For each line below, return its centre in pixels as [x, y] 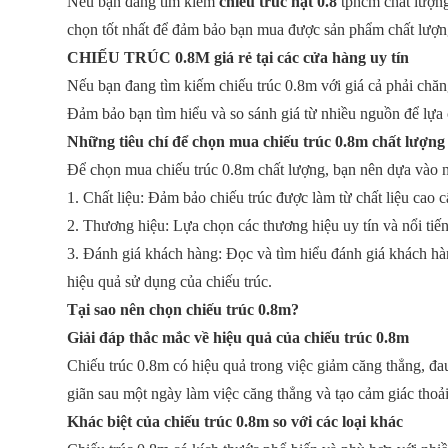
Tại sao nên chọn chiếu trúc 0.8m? [183, 309]
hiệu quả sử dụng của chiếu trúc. [170, 281]
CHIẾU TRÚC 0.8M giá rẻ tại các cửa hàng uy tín [238, 57]
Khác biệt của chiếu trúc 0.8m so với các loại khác [235, 421]
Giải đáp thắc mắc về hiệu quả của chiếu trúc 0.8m [238, 337]
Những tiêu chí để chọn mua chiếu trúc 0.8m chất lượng [256, 141]
